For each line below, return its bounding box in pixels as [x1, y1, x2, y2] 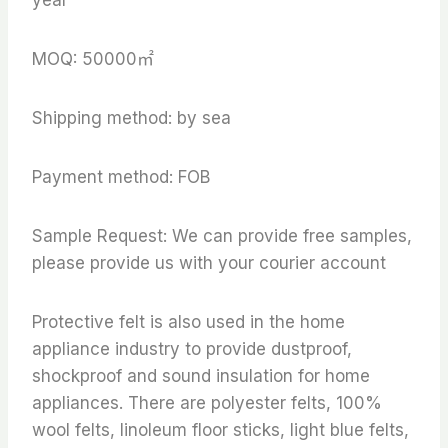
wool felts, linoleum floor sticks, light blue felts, [32, 419, 409, 440]
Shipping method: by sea [32, 107, 231, 128]
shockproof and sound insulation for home [32, 365, 370, 386]
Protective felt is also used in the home [32, 311, 345, 332]
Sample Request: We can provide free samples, [32, 225, 412, 246]
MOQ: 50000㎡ [32, 48, 154, 69]
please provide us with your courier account [32, 252, 386, 273]
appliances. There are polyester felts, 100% [32, 392, 382, 413]
